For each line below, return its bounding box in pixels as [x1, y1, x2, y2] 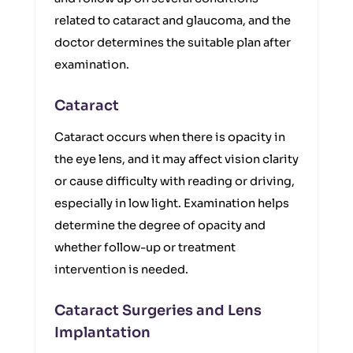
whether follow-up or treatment [54, 240, 236, 255]
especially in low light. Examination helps [54, 196, 289, 210]
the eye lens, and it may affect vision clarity [54, 152, 299, 166]
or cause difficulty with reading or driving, [54, 174, 295, 188]
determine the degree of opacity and [54, 218, 266, 232]
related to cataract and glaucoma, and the [54, 13, 291, 28]
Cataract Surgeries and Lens [54, 302, 262, 319]
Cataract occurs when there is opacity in [54, 130, 285, 144]
